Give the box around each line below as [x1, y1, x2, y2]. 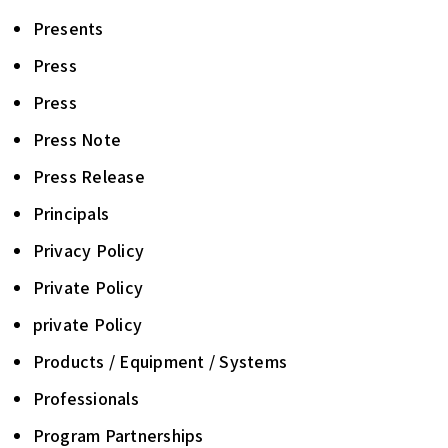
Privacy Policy [32, 239, 144, 262]
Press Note [32, 128, 121, 151]
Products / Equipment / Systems [32, 350, 287, 373]
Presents [32, 17, 104, 40]
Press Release [32, 165, 145, 188]
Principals [32, 202, 109, 225]
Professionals [32, 387, 139, 410]
